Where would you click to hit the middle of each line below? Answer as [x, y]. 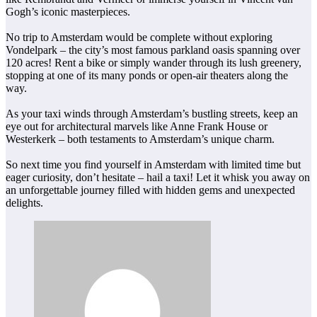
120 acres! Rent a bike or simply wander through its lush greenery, [154, 62]
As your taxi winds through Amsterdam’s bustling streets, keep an [152, 113]
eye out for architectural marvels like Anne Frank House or [137, 126]
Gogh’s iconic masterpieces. [68, 11]
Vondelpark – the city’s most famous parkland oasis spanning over [153, 50]
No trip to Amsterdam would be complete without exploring [139, 37]
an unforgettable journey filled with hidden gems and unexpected [150, 190]
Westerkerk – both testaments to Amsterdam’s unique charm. [140, 139]
